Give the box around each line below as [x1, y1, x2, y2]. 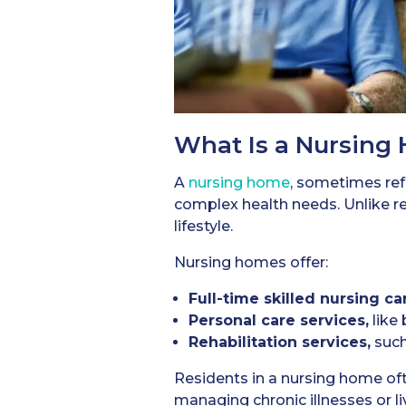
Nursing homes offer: [174, 254, 328, 272]
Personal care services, [188, 312, 369, 330]
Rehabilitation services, [188, 333, 371, 352]
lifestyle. [174, 217, 233, 236]
